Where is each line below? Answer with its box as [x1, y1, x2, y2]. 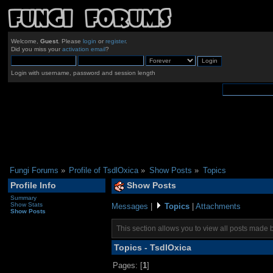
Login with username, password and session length [10, 69, 155, 76]
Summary [10, 194, 37, 201]
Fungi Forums [9, 165, 58, 175]
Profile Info [10, 180, 56, 191]
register [105, 38, 126, 45]
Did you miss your [10, 46, 62, 53]
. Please [57, 38, 83, 45]
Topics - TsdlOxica [113, 242, 191, 252]
